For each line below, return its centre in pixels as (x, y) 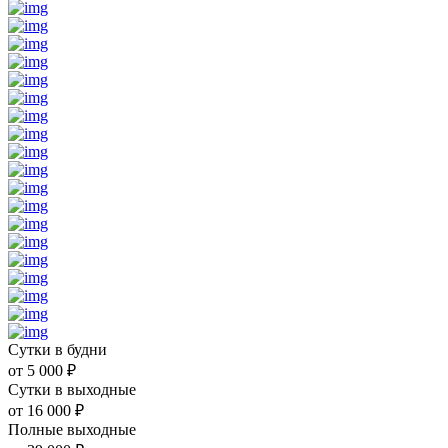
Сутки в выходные (72, 389)
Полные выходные (72, 429)
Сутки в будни (57, 349)
